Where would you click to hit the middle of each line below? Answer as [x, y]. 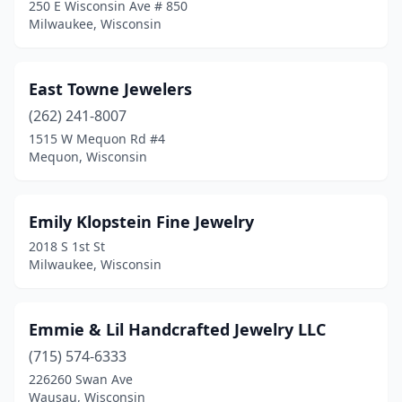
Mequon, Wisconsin [88, 157]
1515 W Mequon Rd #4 [97, 139]
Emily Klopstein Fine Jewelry [141, 222]
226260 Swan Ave [81, 379]
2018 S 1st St [67, 246]
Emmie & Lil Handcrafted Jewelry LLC [177, 329]
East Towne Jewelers [110, 89]
